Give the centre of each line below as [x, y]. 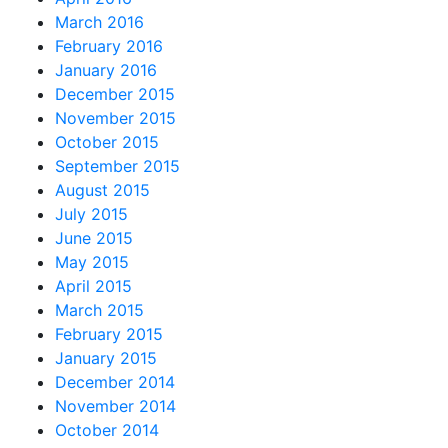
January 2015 [106, 357]
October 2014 [107, 429]
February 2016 [109, 45]
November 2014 [115, 405]
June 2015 [94, 237]
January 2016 [106, 69]
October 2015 [107, 141]
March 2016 [99, 21]
